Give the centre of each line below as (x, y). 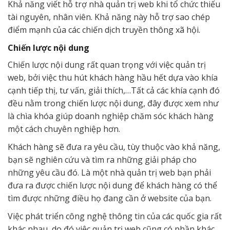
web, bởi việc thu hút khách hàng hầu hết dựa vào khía (113, 78)
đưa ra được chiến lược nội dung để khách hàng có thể (112, 186)
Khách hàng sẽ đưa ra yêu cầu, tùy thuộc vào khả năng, (114, 147)
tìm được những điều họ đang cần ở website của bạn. (110, 198)
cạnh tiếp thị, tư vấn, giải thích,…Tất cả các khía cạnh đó (114, 91)
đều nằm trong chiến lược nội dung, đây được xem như (113, 103)
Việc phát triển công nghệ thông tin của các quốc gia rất (115, 216)
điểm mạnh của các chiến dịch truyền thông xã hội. (104, 30)
